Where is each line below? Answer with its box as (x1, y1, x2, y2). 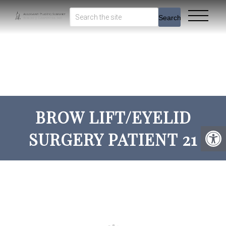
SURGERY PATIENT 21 (29, 128, 197, 150)
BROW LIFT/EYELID (35, 106, 191, 128)
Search (158, 13, 182, 22)
